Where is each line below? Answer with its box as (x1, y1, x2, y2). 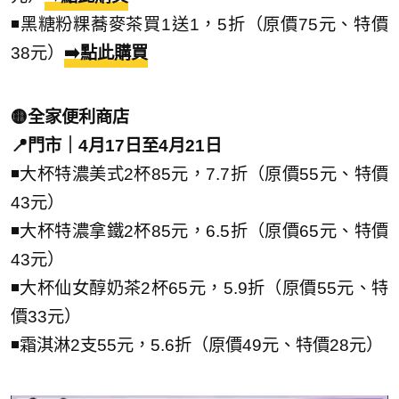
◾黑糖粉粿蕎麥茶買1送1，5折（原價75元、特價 (11, 14, 388, 34)
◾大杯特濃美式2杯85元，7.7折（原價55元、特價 (11, 164, 388, 183)
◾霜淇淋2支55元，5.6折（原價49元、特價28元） (11, 335, 383, 354)
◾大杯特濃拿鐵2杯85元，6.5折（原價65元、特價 (11, 221, 388, 240)
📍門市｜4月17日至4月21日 (11, 135, 222, 155)
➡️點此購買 (64, 43, 148, 62)
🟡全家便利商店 (11, 107, 129, 126)
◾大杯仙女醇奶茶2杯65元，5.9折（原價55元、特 (11, 278, 388, 297)
